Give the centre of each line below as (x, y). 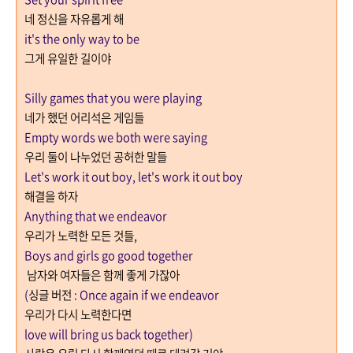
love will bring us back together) (109, 334)
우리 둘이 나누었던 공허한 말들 (96, 156)
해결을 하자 (51, 196)
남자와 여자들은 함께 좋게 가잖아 (103, 275)
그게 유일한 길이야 (68, 58)
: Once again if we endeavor (147, 294)
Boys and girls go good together (109, 255)
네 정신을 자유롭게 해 (74, 19)
